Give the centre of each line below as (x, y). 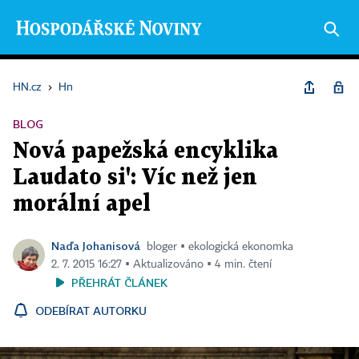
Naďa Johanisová (96, 246)
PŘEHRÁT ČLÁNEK (119, 282)
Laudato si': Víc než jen (135, 178)
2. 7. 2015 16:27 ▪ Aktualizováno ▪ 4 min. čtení (161, 264)
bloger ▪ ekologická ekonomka (220, 247)
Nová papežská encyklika (145, 151)
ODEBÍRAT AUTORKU (91, 311)
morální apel (82, 204)
